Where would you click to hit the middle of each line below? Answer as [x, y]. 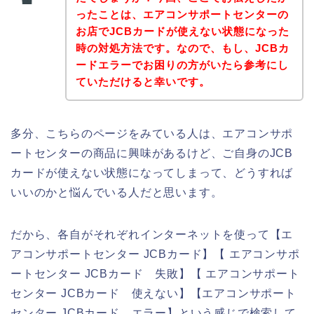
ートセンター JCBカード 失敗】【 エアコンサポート [155, 273]
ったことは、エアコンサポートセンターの [182, 14]
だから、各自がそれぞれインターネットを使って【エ [152, 234]
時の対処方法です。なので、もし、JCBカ [182, 48]
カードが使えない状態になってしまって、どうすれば [152, 172]
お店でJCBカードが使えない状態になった [182, 31]
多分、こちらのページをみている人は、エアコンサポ [152, 133]
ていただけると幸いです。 [143, 81]
